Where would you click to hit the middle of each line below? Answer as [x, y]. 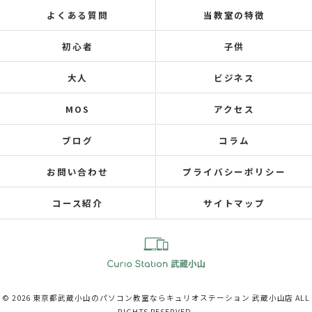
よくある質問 [78, 15]
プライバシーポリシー [234, 172]
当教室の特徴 [234, 15]
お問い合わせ [78, 172]
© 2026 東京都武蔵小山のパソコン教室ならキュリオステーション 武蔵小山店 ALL [156, 298]
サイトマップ [234, 203]
